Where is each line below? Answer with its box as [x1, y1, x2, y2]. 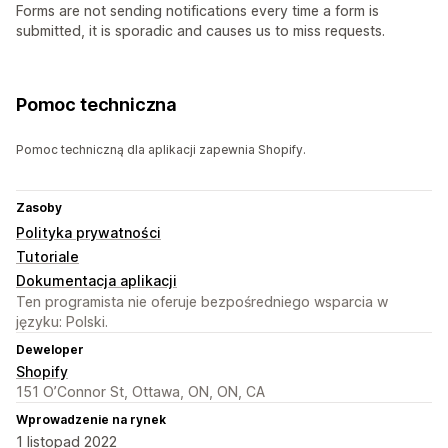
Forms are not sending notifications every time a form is [16, 2, 379, 20]
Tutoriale [16, 248, 79, 266]
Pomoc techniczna [16, 94, 178, 116]
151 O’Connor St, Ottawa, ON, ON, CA [16, 383, 265, 401]
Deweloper [16, 342, 84, 358]
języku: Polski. [16, 313, 108, 331]
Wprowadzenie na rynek [16, 412, 166, 428]
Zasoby [16, 200, 62, 216]
